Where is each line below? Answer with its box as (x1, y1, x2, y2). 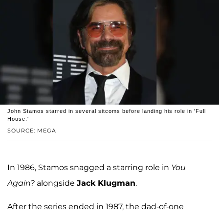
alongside (35, 178, 77, 188)
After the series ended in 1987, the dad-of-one (7, 201, 184, 211)
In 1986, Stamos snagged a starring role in (7, 162, 171, 172)
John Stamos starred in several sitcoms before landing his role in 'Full (7, 108, 206, 114)
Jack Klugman (77, 178, 135, 188)
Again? (7, 178, 35, 188)
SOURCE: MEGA (7, 127, 56, 134)
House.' (7, 115, 29, 122)
